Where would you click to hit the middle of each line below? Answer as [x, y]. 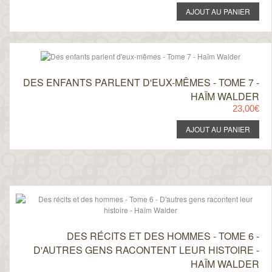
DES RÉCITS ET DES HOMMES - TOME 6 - [163, 236]
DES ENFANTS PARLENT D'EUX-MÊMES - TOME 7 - [141, 82]
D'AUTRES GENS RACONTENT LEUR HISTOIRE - [146, 250]
